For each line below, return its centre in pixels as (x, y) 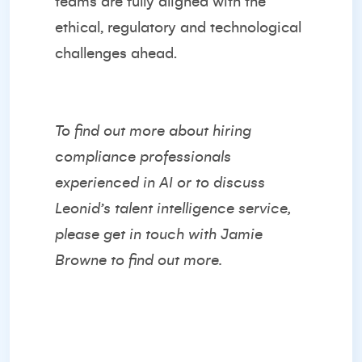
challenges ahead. (116, 53)
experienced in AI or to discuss (160, 183)
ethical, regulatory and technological (178, 27)
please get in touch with (138, 234)
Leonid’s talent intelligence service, (173, 208)
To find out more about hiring (153, 131)
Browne (81, 260)
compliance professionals (143, 157)
